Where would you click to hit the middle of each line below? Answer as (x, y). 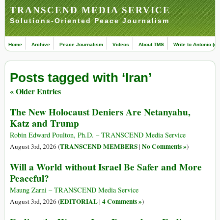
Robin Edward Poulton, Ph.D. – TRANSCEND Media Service (98, 135)
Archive (41, 44)
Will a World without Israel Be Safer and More (106, 167)
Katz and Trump (44, 124)
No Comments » (164, 147)
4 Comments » (122, 202)
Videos (121, 44)
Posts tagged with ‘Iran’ (81, 78)
